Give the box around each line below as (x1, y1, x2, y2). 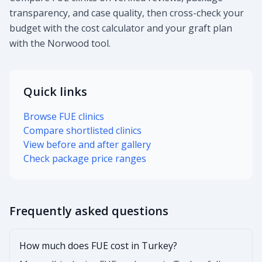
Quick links (23, 84, 87, 99)
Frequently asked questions (9, 203, 168, 219)
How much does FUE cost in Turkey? (19, 239, 177, 252)
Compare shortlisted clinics (23, 124, 142, 137)
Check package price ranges (23, 152, 146, 165)
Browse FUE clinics (23, 110, 104, 123)
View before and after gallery (23, 138, 151, 151)
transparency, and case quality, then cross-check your (9, 6, 244, 19)
